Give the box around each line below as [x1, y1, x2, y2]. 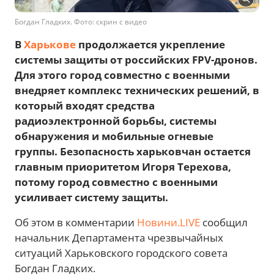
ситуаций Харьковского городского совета [15, 246, 228, 261]
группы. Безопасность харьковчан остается [15, 144, 251, 159]
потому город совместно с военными [15, 175, 218, 190]
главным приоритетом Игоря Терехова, [15, 160, 231, 174]
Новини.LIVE [137, 215, 200, 230]
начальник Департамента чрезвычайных [15, 231, 223, 245]
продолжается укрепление [76, 37, 225, 52]
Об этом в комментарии [15, 215, 137, 230]
